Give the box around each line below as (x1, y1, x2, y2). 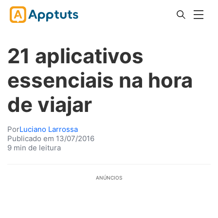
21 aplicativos (7, 43, 144, 68)
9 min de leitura (7, 143, 61, 152)
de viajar (7, 92, 92, 117)
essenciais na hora (7, 68, 193, 92)
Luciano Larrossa (19, 125, 78, 134)
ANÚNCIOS (96, 175, 122, 181)
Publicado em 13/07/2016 (7, 134, 94, 143)
